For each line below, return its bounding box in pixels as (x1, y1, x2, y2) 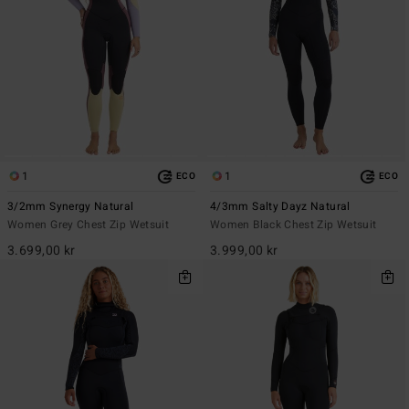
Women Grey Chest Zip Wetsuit (7, 216, 170, 234)
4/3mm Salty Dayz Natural (210, 198, 351, 215)
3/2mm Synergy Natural (7, 198, 134, 215)
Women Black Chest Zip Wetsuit (210, 216, 377, 234)
